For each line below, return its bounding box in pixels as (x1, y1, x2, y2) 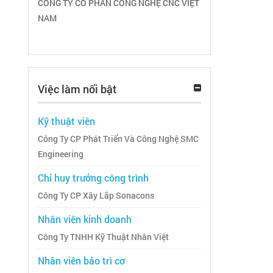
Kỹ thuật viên (38, 115, 95, 128)
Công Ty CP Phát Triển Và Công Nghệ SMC (38, 133, 199, 145)
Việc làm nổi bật (38, 82, 116, 97)
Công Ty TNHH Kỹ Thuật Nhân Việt (38, 232, 169, 243)
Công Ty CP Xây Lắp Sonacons (38, 190, 154, 202)
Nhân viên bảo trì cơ (38, 254, 125, 268)
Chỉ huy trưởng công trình (38, 171, 149, 185)
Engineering (38, 149, 83, 160)
